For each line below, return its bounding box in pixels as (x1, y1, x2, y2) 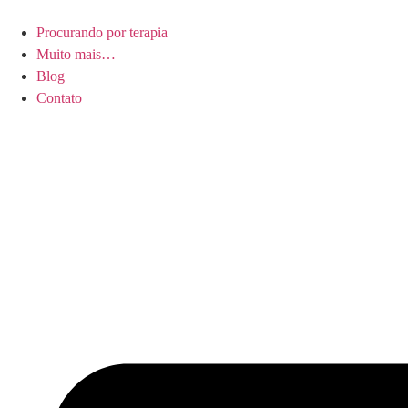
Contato (36, 90, 82, 106)
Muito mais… (36, 46, 116, 62)
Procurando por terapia (36, 25, 168, 40)
